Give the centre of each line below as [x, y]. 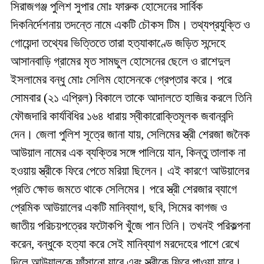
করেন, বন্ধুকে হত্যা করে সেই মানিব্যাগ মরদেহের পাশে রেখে [125, 244]
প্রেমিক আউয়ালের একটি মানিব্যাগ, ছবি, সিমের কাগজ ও [119, 207]
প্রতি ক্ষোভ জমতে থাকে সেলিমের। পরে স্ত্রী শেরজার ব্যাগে [124, 189]
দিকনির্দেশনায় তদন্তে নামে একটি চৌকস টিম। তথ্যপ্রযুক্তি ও [130, 25]
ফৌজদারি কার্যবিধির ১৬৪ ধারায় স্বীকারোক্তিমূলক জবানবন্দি [122, 116]
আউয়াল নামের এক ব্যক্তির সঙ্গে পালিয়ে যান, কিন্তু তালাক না [128, 153]
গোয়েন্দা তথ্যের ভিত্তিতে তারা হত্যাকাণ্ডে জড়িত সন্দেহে [118, 43]
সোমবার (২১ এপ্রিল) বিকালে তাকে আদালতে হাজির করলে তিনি [131, 98]
